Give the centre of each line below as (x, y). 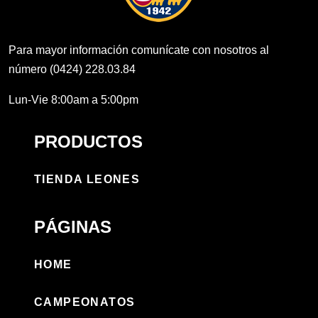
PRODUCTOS (88, 141)
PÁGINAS (73, 226)
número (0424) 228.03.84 (72, 69)
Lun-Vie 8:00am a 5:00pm (73, 99)
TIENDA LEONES (87, 179)
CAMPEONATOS (85, 302)
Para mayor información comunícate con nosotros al (139, 50)
